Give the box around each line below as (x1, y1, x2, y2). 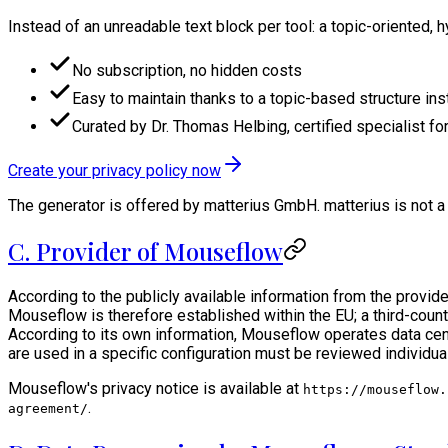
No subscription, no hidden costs (72, 60, 302, 80)
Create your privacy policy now (8, 160, 221, 180)
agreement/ (8, 400, 88, 416)
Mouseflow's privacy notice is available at (8, 378, 303, 398)
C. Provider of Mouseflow (8, 234, 283, 267)
